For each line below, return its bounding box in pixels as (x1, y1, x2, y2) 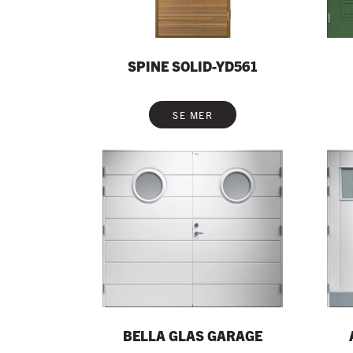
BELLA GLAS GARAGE (123, 326, 262, 345)
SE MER (173, 109, 213, 121)
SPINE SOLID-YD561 (128, 57, 258, 76)
